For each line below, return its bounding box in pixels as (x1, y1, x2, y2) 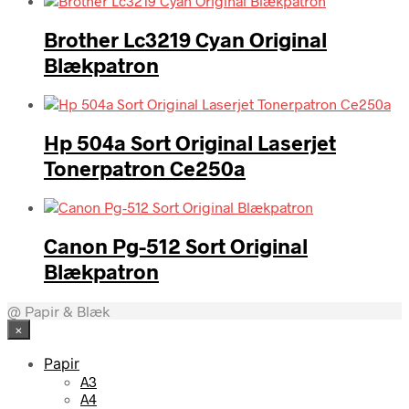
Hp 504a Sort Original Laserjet (44, 130, 336, 156)
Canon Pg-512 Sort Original (44, 233, 308, 259)
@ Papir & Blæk (7, 301, 110, 320)
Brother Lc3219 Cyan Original (44, 26, 327, 52)
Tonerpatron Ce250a (44, 155, 246, 182)
